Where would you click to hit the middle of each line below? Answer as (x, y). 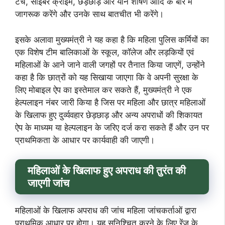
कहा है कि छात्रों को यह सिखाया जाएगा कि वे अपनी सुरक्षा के (107, 77)
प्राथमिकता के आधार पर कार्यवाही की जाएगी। (85, 140)
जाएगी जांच (50, 183)
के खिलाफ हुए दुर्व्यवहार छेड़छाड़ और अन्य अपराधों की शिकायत (109, 115)
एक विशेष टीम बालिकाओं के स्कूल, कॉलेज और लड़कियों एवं (104, 52)
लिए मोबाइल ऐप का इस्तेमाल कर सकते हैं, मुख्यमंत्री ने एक (103, 90)
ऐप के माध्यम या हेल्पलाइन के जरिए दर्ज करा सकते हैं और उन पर (112, 127)
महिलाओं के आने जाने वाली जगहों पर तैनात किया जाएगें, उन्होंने (110, 65)
